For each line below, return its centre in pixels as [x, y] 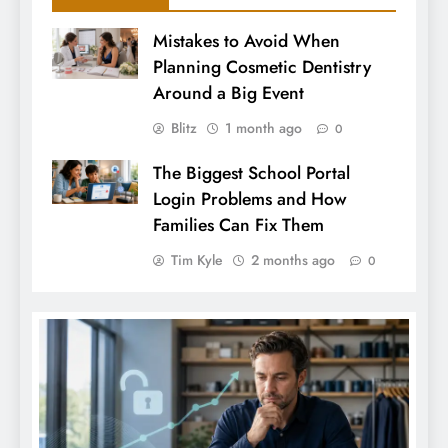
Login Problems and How [250, 198]
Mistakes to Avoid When [246, 40]
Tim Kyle [197, 259]
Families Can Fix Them [238, 224]
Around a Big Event [228, 92]
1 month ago [263, 127]
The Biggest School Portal [251, 172]
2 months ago [293, 259]
